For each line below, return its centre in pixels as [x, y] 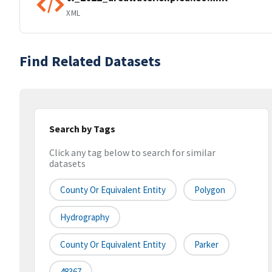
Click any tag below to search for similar [132, 153]
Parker [206, 245]
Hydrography [85, 217]
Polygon [210, 190]
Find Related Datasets [90, 61]
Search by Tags [82, 129]
